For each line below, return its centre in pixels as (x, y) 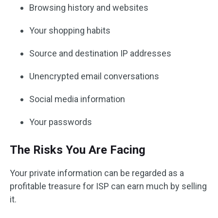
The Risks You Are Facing (78, 150)
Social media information (77, 99)
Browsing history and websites (89, 8)
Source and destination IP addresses (100, 53)
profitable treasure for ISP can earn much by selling (108, 186)
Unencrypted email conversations (94, 76)
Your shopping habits (70, 30)
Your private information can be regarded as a (97, 173)
